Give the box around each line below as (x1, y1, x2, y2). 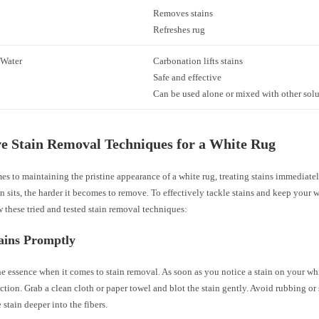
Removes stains (153, 8, 214, 19)
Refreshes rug (153, 24, 206, 36)
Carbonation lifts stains (153, 56, 244, 67)
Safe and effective (153, 72, 222, 83)
